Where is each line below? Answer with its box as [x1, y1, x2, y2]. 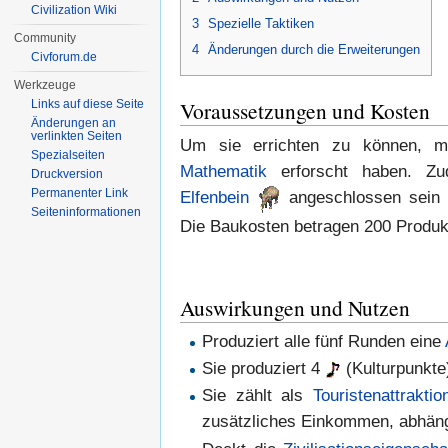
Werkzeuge [14, 78, 77, 92]
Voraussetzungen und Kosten [180, 96, 430, 126]
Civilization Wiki [31, 3, 118, 17]
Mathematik [180, 162, 267, 182]
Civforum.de [31, 50, 98, 64]
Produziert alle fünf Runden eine [202, 331, 446, 351]
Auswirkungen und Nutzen [180, 293, 410, 323]
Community [14, 31, 77, 45]
